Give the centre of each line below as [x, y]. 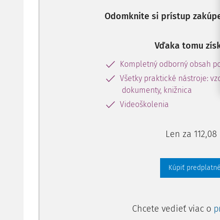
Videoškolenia [144, 104]
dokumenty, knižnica [157, 90]
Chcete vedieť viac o [173, 209]
